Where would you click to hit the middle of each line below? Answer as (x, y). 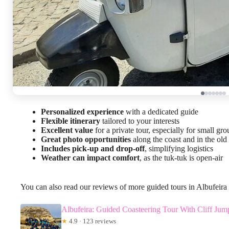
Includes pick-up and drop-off (93, 148)
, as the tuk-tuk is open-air (181, 157)
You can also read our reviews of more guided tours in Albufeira (124, 187)
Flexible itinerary (71, 121)
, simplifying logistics (179, 148)
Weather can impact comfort (90, 157)
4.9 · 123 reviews (92, 221)
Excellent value (67, 130)
